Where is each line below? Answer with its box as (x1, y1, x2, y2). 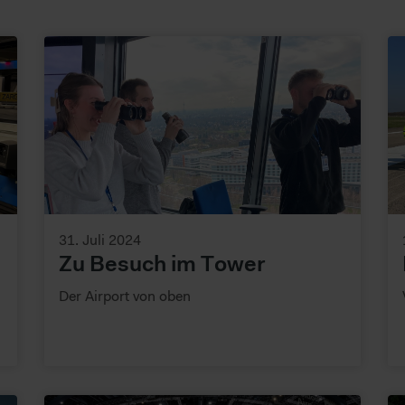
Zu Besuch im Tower (59, 250, 265, 278)
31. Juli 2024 (59, 230, 141, 249)
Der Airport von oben (59, 286, 191, 305)
